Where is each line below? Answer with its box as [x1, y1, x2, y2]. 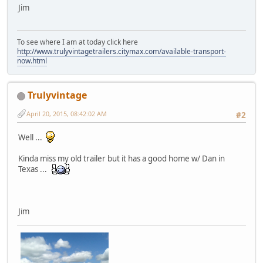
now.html [17, 56, 47, 66]
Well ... [18, 131, 46, 143]
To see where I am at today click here [17, 37, 138, 48]
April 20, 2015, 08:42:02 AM [26, 109, 107, 118]
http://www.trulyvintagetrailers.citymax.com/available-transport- [17, 46, 226, 57]
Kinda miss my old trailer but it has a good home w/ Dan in [18, 153, 225, 164]
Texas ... [18, 163, 50, 174]
